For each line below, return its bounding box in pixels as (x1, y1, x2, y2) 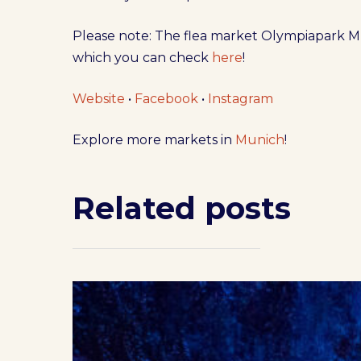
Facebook (135, 91, 199, 106)
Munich (235, 132, 285, 147)
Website (73, 91, 126, 106)
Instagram (208, 91, 274, 106)
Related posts (73, 189, 292, 227)
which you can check (73, 50, 213, 65)
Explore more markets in (73, 132, 236, 147)
